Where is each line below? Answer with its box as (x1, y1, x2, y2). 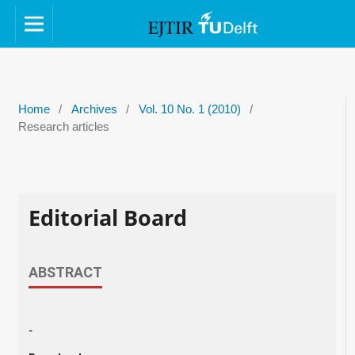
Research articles (17, 120, 109, 133)
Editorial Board (28, 202, 187, 232)
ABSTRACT (28, 264, 102, 281)
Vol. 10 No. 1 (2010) (138, 102, 241, 116)
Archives (71, 102, 117, 116)
